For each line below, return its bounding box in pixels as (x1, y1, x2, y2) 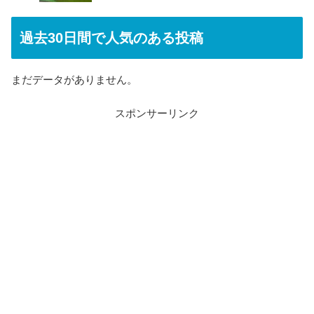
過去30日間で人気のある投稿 (20, 30, 203, 46)
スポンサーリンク (115, 107, 199, 120)
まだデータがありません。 (11, 74, 137, 86)
